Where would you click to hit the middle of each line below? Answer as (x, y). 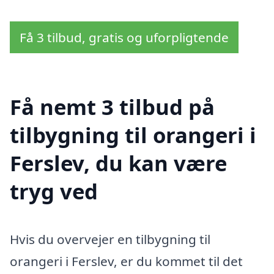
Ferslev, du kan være (118, 163)
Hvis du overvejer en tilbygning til (110, 239)
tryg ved (54, 191)
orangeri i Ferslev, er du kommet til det (126, 261)
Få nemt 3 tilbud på (112, 107)
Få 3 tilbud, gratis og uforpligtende (124, 38)
